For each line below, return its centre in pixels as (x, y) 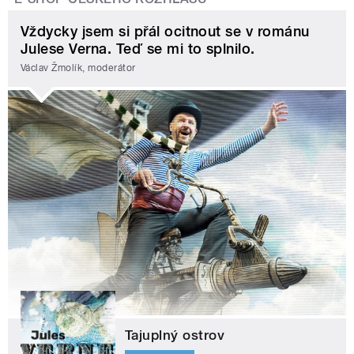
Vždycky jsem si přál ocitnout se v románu (165, 32)
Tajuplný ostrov (175, 335)
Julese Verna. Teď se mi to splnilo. (138, 49)
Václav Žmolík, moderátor (78, 68)
